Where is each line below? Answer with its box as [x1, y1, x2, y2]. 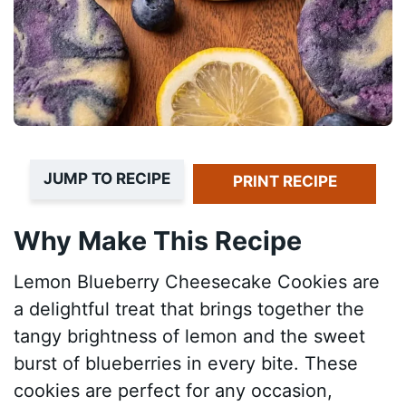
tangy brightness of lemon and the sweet [14, 325, 366, 348]
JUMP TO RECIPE [43, 169, 170, 188]
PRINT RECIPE [232, 171, 337, 190]
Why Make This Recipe [14, 224, 303, 256]
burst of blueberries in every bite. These [14, 353, 359, 375]
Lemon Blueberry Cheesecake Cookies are [14, 271, 381, 294]
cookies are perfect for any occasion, [14, 380, 333, 402]
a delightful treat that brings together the [14, 298, 365, 321]
